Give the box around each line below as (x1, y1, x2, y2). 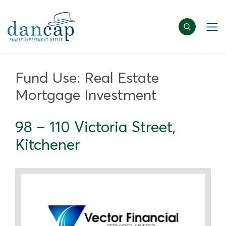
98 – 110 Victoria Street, (15, 117, 176, 136)
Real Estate (84, 69, 159, 87)
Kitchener (15, 135, 80, 154)
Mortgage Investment (15, 86, 157, 104)
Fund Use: (15, 69, 84, 87)
